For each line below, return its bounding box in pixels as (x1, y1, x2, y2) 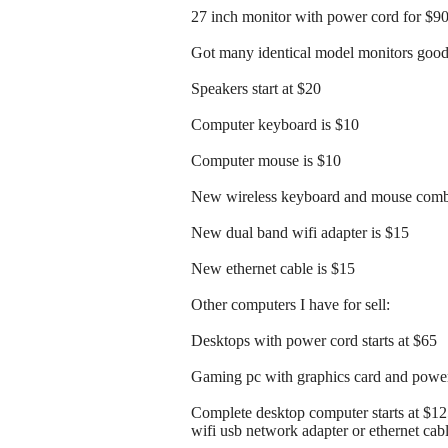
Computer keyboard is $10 (191, 116, 359, 134)
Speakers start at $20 (191, 80, 321, 98)
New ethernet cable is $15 (191, 260, 355, 278)
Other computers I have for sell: (191, 296, 390, 314)
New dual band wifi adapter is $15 (191, 224, 409, 242)
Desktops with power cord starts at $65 (191, 332, 437, 350)
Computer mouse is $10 (191, 152, 341, 170)
